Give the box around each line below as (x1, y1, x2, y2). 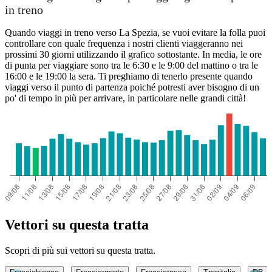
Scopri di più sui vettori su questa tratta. (5, 245, 155, 256)
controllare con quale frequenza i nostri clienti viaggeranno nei (5, 38, 243, 49)
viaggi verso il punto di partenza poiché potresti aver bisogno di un (5, 81, 259, 92)
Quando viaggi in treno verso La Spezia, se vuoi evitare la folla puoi (5, 27, 265, 38)
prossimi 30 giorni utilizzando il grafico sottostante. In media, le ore (5, 49, 262, 59)
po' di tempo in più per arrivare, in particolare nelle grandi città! (5, 92, 246, 103)
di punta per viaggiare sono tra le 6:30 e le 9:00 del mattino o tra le (5, 59, 258, 70)
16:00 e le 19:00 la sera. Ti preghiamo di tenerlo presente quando (5, 70, 253, 81)
